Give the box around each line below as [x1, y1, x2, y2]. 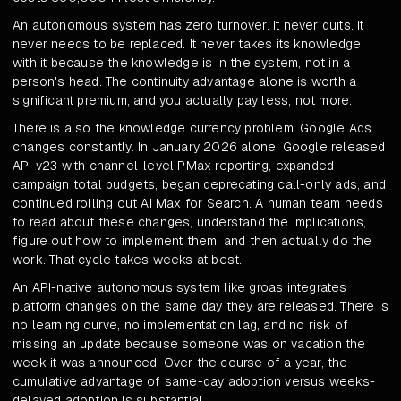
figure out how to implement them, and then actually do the [13, 233, 372, 250]
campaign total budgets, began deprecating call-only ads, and [13, 176, 387, 193]
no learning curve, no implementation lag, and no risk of [13, 317, 349, 334]
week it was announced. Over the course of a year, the [13, 354, 348, 371]
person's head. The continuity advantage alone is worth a [13, 73, 357, 90]
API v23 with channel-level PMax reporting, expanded [13, 158, 335, 175]
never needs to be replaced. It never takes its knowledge [13, 36, 362, 53]
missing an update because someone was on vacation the [13, 336, 366, 353]
